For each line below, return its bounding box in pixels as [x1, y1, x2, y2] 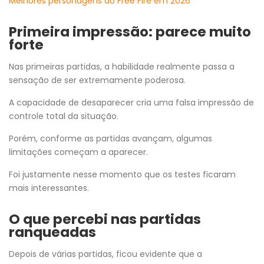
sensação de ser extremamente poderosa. [9, 74, 186, 86]
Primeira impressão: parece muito [9, 22, 251, 41]
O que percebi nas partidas [9, 209, 201, 229]
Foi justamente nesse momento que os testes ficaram [9, 168, 236, 180]
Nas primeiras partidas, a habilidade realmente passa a [9, 60, 235, 72]
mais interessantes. [9, 181, 89, 194]
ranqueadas [9, 222, 96, 242]
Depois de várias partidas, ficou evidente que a [9, 247, 202, 260]
